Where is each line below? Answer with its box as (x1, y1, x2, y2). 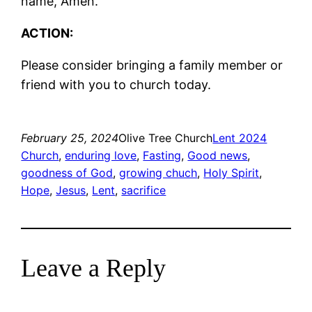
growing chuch (119, 165, 198, 180)
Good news (187, 148, 248, 162)
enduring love (65, 148, 137, 162)
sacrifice (121, 182, 166, 197)
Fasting (143, 148, 182, 162)
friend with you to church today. (21, 77, 212, 92)
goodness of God (21, 165, 114, 180)
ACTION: (21, 25, 74, 40)
